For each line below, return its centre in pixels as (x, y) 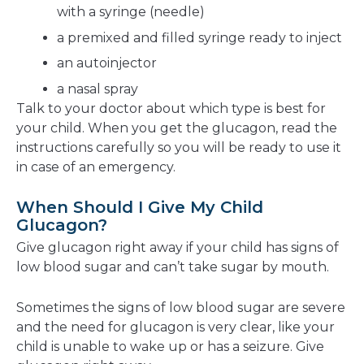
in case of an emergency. (96, 167)
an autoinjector (107, 63)
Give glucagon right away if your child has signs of (178, 247)
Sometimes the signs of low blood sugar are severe (181, 307)
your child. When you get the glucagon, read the (177, 128)
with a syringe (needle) (131, 12)
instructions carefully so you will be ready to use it (179, 147)
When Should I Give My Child (140, 207)
